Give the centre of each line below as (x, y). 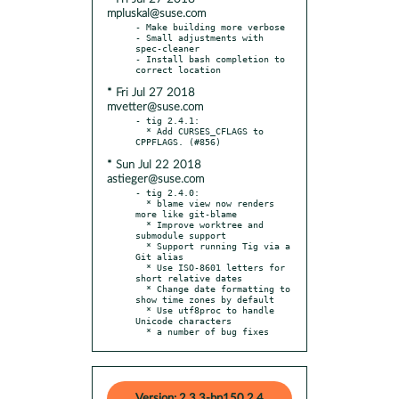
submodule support (181, 235)
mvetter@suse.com (155, 107)
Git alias (159, 256)
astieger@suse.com (155, 179)
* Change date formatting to (141, 288)
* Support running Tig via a (141, 245)
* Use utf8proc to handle (141, 309)
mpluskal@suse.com (156, 13)
